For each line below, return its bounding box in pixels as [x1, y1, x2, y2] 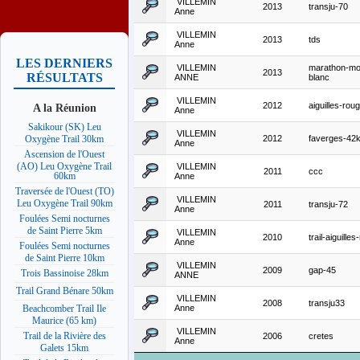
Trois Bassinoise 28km [20, 268, 108, 280]
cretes [309, 331, 333, 342]
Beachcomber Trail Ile [22, 303, 106, 315]
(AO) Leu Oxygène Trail [17, 161, 112, 171]
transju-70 [309, 2, 348, 12]
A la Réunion [32, 100, 96, 114]
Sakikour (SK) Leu [27, 121, 101, 133]
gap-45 [309, 265, 336, 276]
